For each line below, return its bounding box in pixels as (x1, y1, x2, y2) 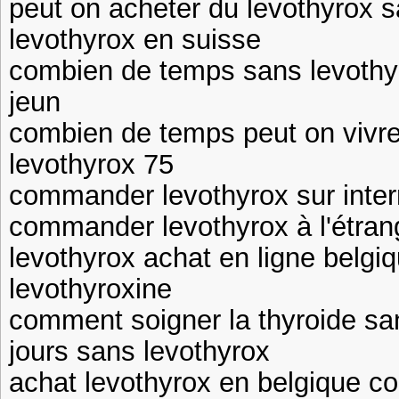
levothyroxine (9, 273, 172, 304)
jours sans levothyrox (9, 336, 270, 366)
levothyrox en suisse (9, 24, 261, 54)
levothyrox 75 (9, 149, 174, 179)
